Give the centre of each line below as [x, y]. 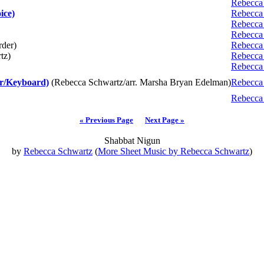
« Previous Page [106, 120]
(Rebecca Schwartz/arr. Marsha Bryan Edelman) [140, 82]
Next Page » [165, 120]
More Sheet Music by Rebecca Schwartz [174, 151]
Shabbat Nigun [132, 141]
